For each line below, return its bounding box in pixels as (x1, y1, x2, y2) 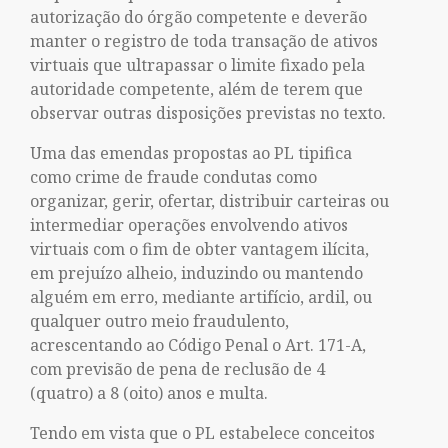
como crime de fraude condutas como (30, 166, 317, 188)
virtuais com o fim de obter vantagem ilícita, (30, 238, 369, 260)
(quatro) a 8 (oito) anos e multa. (30, 382, 268, 404)
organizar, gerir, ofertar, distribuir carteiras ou (30, 190, 389, 212)
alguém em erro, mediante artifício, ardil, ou (30, 286, 372, 308)
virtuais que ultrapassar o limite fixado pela (30, 54, 365, 76)
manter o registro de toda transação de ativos (30, 30, 378, 52)
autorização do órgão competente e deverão (30, 6, 367, 28)
